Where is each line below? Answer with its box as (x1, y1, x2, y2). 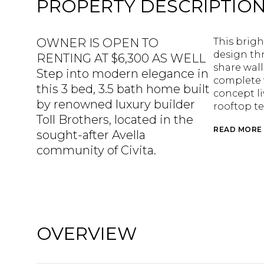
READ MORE (213, 125, 262, 134)
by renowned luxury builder (37, 97, 195, 111)
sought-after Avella (37, 128, 146, 142)
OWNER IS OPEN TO (37, 36, 159, 50)
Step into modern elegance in (37, 67, 209, 81)
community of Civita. (37, 143, 156, 157)
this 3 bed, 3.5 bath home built (37, 82, 210, 96)
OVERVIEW (37, 223, 137, 245)
